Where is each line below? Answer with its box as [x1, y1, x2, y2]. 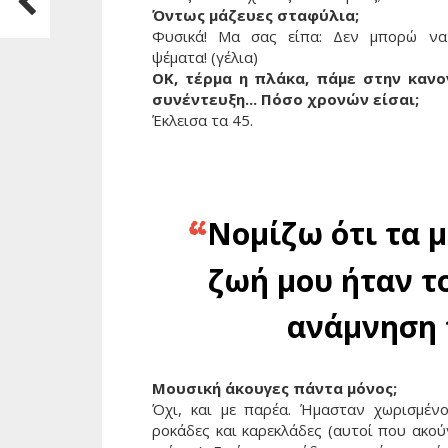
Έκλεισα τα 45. [152, 109, 253, 130]
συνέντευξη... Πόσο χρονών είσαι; [152, 88, 419, 109]
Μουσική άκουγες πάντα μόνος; [152, 377, 397, 398]
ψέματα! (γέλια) [152, 46, 258, 67]
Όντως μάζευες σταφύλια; [152, 4, 359, 25]
